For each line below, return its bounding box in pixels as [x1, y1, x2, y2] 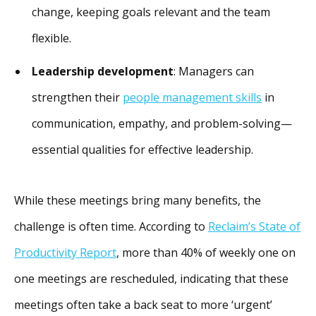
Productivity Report [14, 245, 116, 261]
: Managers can [174, 63, 254, 80]
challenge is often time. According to [14, 219, 208, 235]
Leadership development [32, 63, 174, 80]
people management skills [123, 90, 262, 106]
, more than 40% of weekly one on [116, 245, 296, 261]
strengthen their [32, 90, 123, 106]
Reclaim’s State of [208, 219, 300, 235]
